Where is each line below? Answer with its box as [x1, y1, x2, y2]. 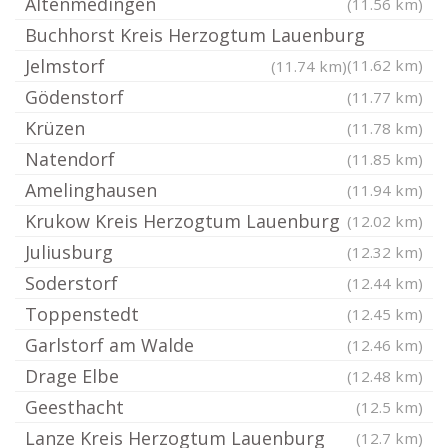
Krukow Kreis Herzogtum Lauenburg [25, 209, 340, 233]
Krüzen [25, 116, 85, 140]
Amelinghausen [25, 178, 157, 202]
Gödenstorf [25, 85, 124, 109]
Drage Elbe [25, 364, 119, 388]
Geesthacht [25, 395, 124, 419]
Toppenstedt [25, 302, 139, 326]
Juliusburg [25, 240, 113, 264]
